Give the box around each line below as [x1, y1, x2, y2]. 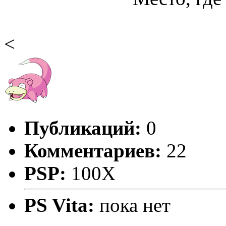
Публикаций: [24, 117, 141, 139]
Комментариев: [24, 139, 161, 161]
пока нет [99, 194, 171, 216]
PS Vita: [24, 194, 99, 216]
